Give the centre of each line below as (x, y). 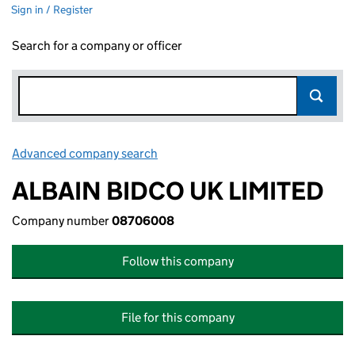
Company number (62, 221)
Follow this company (177, 261)
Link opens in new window (230, 153)
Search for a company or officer (97, 46)
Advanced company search (85, 153)
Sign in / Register (52, 10)
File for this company (177, 317)
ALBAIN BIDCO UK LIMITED (168, 191)
